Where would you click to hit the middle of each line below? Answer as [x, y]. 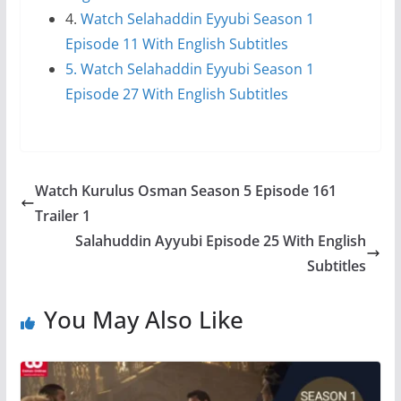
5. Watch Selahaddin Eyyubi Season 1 [189, 69]
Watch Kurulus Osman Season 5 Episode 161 [185, 191]
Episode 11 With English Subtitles [176, 44]
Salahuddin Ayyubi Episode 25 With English [221, 241]
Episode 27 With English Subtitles [176, 94]
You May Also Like [143, 320]
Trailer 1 [62, 216]
